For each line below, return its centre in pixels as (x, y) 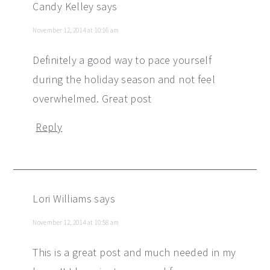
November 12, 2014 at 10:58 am (76, 222)
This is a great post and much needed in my (134, 252)
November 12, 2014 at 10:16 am (76, 30)
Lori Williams (62, 198)
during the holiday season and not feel (124, 79)
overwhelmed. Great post (92, 98)
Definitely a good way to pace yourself (122, 60)
